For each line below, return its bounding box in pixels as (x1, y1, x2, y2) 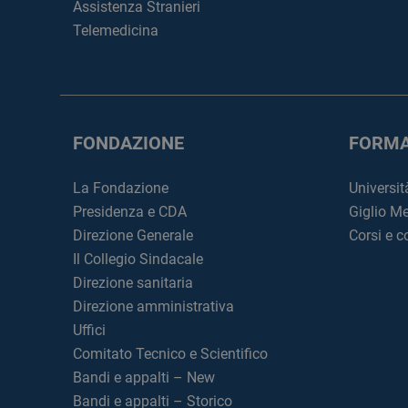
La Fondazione (73, 179, 168, 197)
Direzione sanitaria (73, 274, 193, 291)
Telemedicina (73, 22, 158, 39)
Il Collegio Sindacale (73, 250, 203, 268)
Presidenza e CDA (73, 203, 187, 220)
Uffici (73, 321, 106, 339)
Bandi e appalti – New (73, 369, 215, 386)
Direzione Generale (73, 227, 193, 244)
